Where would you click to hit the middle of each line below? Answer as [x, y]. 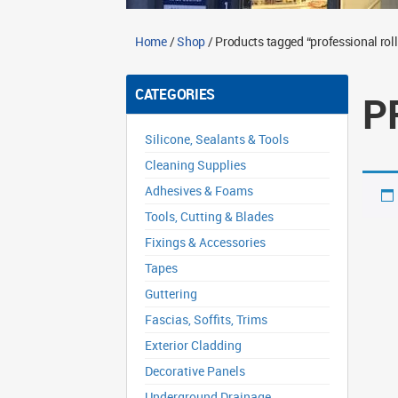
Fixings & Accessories [205, 242]
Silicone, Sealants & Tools [217, 139]
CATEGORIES [175, 94]
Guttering [171, 294]
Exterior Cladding [193, 345]
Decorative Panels [195, 371]
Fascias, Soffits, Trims [206, 319]
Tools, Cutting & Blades [209, 216]
